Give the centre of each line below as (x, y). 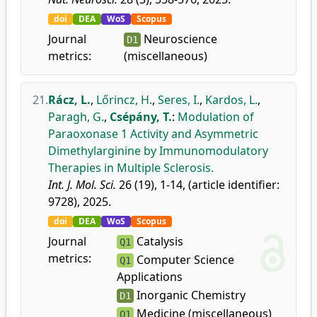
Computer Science (184, 260)
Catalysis (158, 241)
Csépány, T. (141, 117)
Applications (149, 277)
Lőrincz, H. (124, 100)
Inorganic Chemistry (189, 295)
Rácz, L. (69, 100)
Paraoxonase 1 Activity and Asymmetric (153, 134)
